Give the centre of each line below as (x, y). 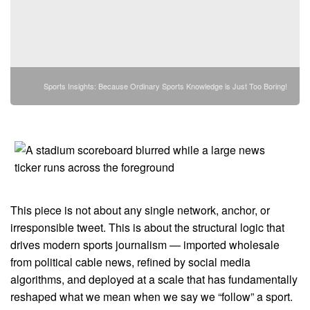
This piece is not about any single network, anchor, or (140, 210)
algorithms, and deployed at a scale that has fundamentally (154, 279)
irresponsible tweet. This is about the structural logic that (147, 227)
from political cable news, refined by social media (130, 262)
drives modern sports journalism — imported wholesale (145, 244)
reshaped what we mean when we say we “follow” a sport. (152, 296)
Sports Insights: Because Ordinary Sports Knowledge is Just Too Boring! (165, 85)
